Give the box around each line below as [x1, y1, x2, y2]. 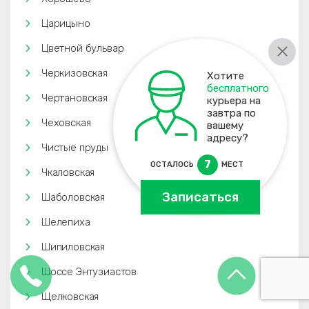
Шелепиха [41, 216, 90, 228]
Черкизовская [41, 67, 108, 79]
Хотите [207, 70, 245, 82]
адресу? [207, 132, 249, 144]
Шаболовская [41, 191, 106, 203]
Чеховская [41, 117, 91, 129]
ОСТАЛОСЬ [150, 160, 194, 169]
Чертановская [41, 92, 108, 104]
